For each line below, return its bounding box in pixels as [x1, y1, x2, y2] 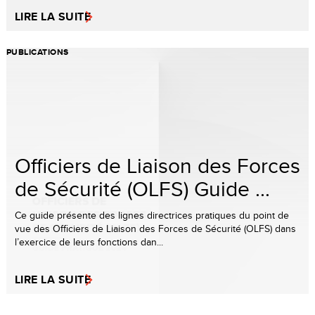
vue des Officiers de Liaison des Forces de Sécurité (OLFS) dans [15, 221, 296, 236]
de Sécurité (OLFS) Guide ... [15, 173, 270, 203]
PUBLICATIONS [6, 45, 69, 58]
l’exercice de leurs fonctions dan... [15, 234, 163, 249]
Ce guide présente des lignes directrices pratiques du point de [15, 207, 289, 222]
